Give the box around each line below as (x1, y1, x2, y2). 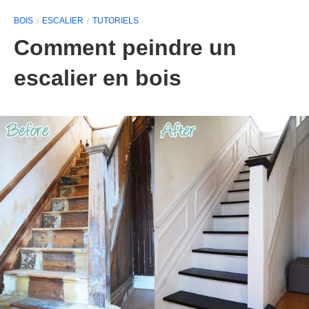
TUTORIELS (92, 16, 139, 26)
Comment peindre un (14, 35, 237, 60)
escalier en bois (14, 66, 181, 90)
